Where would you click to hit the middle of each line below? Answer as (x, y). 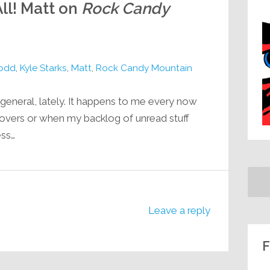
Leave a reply (180, 210)
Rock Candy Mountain (144, 68)
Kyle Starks (43, 68)
